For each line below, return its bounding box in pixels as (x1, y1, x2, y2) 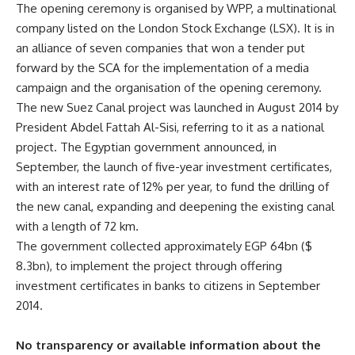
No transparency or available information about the (16, 338, 321, 353)
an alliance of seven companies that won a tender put (16, 40, 305, 55)
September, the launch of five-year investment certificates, (16, 159, 332, 174)
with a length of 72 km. (16, 219, 139, 234)
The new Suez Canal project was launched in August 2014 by (16, 100, 338, 115)
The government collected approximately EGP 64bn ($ (16, 239, 312, 254)
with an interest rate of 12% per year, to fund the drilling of (16, 179, 329, 194)
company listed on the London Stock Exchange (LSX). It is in (16, 21, 334, 36)
